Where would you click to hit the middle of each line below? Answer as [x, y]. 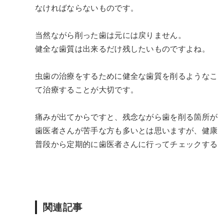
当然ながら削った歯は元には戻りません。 [111, 35]
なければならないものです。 [87, 8]
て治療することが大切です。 [87, 90]
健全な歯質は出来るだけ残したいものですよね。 [123, 49]
